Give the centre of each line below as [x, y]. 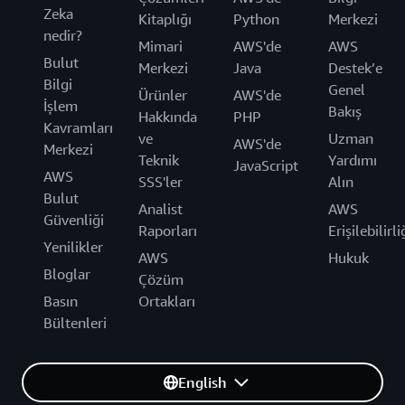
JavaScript [266, 166]
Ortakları [167, 301]
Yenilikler [73, 247]
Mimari [160, 47]
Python [256, 19]
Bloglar [67, 274]
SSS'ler [160, 182]
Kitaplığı [165, 19]
